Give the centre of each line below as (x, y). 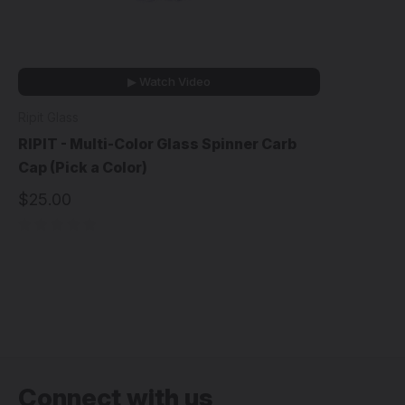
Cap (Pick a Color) (83, 168)
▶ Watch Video (169, 82)
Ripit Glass (48, 118)
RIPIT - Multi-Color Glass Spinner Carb (157, 144)
